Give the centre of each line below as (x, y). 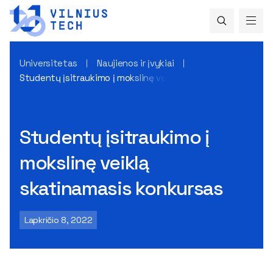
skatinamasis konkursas (121, 188)
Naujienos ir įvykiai (136, 63)
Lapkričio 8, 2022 (58, 220)
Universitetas (49, 63)
